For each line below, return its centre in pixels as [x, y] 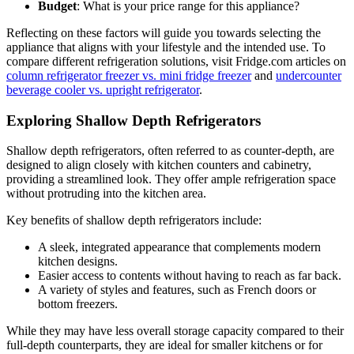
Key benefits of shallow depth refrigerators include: [134, 220]
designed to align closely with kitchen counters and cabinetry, [159, 165]
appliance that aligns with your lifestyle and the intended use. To [166, 47]
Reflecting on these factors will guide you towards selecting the [164, 32]
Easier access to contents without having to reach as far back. [190, 276]
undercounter [309, 75]
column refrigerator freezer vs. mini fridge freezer [129, 75]
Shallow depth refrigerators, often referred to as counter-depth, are [170, 151]
